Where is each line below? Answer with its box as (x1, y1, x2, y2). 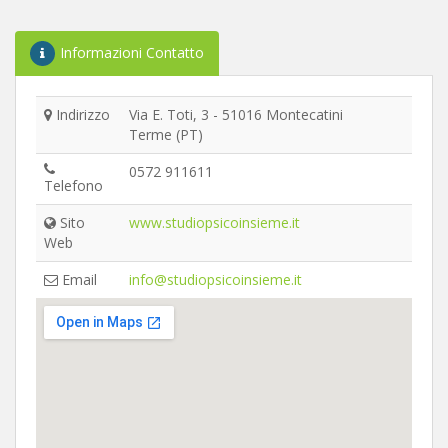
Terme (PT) (129, 124, 203, 144)
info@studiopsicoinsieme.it (129, 269, 302, 289)
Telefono (44, 175, 103, 195)
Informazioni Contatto (60, 42, 204, 62)
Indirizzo (52, 104, 110, 124)
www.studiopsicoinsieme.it (129, 212, 300, 232)
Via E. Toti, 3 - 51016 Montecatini (129, 104, 343, 124)
